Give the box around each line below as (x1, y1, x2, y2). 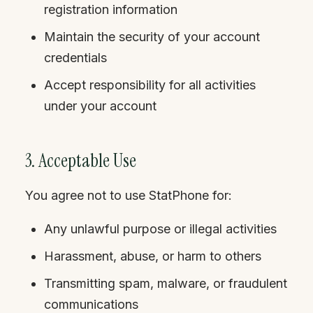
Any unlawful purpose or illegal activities (44, 221, 277, 236)
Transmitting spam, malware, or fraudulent (44, 276, 287, 291)
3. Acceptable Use (25, 148, 136, 173)
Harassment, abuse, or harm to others (44, 249, 261, 263)
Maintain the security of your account (44, 29, 260, 44)
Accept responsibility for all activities (44, 78, 256, 92)
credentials (44, 50, 107, 65)
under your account (44, 99, 156, 113)
